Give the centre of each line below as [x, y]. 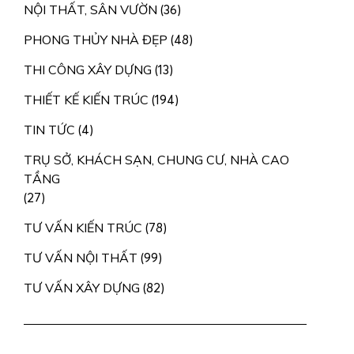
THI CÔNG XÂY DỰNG [88, 70]
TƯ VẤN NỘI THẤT [81, 258]
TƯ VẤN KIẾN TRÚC [83, 228]
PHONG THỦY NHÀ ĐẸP [96, 40]
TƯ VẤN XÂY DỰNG [82, 288]
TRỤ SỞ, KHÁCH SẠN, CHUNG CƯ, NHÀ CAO [156, 160]
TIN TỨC [49, 130]
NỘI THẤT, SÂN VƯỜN [90, 9]
